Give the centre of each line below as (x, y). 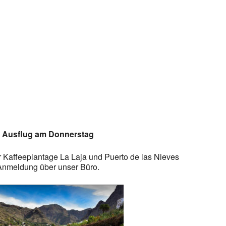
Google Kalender (35, 108)
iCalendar (156, 108)
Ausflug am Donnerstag (48, 134)
